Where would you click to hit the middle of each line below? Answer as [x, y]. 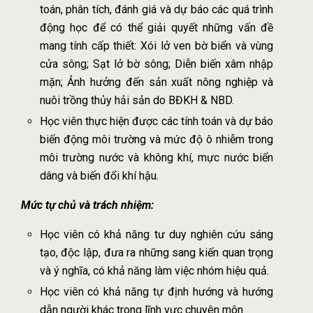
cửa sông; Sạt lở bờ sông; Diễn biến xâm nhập [156, 64]
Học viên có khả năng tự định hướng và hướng [156, 291]
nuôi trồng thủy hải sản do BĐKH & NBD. [137, 100]
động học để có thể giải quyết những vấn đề [156, 27]
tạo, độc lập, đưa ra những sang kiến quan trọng [156, 252]
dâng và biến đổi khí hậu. [99, 175]
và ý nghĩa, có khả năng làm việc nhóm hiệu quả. [154, 270]
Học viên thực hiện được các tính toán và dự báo [156, 121]
